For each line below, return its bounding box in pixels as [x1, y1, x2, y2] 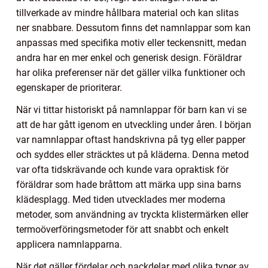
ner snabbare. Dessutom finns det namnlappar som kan [16, 22, 251, 34]
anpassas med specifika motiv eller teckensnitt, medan [16, 37, 246, 49]
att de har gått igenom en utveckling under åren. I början [16, 119, 251, 131]
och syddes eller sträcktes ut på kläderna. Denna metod [16, 149, 249, 161]
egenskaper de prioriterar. [16, 82, 122, 94]
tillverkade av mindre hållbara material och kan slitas [16, 7, 239, 19]
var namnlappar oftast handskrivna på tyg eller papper [16, 134, 245, 146]
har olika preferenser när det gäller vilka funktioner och [16, 67, 245, 79]
